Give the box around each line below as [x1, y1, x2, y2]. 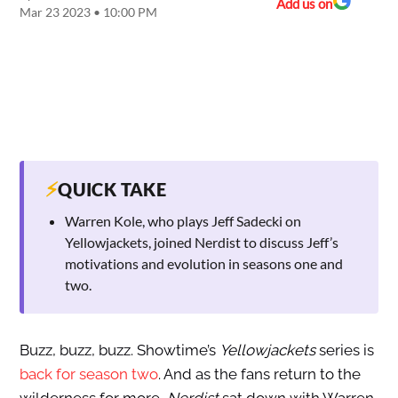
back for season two [19, 365, 158, 384]
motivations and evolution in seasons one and [64, 255, 343, 273]
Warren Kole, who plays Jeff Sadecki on [64, 212, 301, 230]
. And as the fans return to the [157, 365, 361, 384]
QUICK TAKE [58, 179, 167, 201]
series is [314, 341, 374, 360]
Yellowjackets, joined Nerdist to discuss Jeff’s [64, 234, 338, 251]
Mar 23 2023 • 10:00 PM [19, 4, 157, 20]
